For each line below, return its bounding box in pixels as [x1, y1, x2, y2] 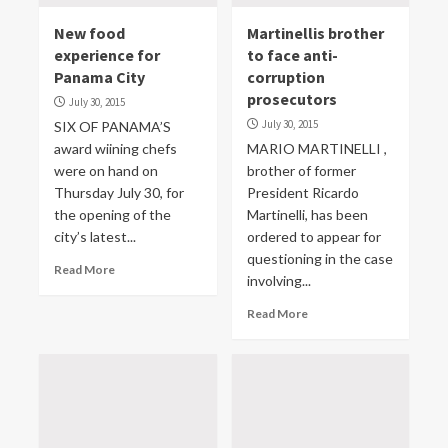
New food [54, 23, 125, 43]
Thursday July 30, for [54, 184, 184, 201]
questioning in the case [246, 250, 393, 267]
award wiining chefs [54, 140, 177, 157]
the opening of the [54, 206, 171, 223]
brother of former [246, 162, 356, 179]
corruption [246, 67, 325, 87]
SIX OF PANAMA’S [54, 118, 171, 135]
